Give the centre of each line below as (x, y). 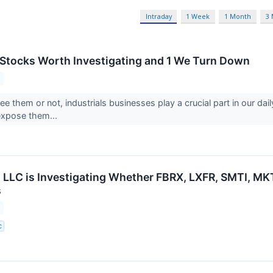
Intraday (158, 16)
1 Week (198, 16)
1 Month (238, 16)
